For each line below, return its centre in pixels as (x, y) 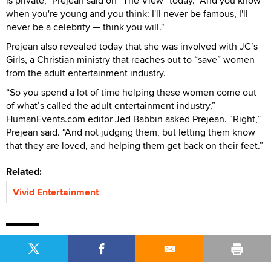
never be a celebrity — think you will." (85, 27)
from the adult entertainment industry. (86, 73)
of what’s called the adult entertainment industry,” (111, 105)
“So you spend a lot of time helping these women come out (131, 92)
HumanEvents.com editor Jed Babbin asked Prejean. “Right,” (133, 119)
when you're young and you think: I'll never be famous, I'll (127, 13)
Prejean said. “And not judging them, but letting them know (131, 132)
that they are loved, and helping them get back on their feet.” (135, 145)
